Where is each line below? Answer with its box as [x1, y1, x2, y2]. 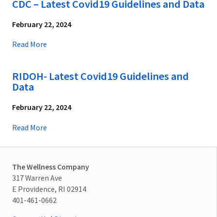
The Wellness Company [12, 161, 89, 171]
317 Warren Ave [12, 172, 62, 183]
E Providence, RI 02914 [12, 184, 86, 194]
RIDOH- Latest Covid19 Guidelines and [12, 69, 189, 83]
